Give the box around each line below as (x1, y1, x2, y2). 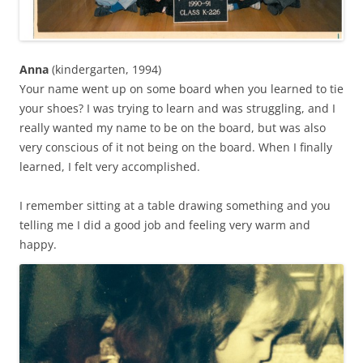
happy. (19, 236, 57, 252)
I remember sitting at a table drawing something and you (19, 197, 331, 213)
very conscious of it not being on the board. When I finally (19, 139, 332, 155)
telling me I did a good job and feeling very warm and (19, 216, 310, 233)
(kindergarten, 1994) (49, 61, 161, 77)
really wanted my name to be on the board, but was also (19, 119, 326, 135)
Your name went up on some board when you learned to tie (19, 80, 344, 96)
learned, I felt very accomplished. (19, 158, 200, 174)
